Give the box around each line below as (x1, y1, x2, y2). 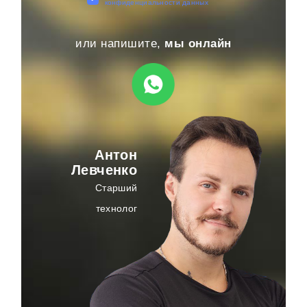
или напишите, (75, 36, 165, 50)
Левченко (71, 162, 138, 177)
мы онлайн (164, 36, 232, 50)
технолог (95, 202, 138, 214)
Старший (95, 182, 138, 193)
